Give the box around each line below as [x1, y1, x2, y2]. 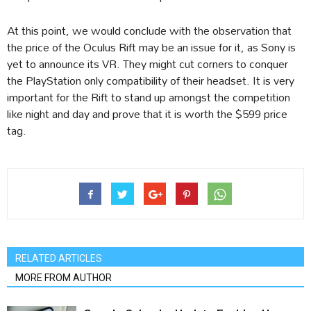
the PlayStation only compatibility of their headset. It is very [7, 69, 294, 92]
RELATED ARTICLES [15, 253, 102, 264]
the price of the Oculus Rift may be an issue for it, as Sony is [7, 35, 296, 59]
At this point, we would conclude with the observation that [7, 19, 292, 42]
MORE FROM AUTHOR [15, 272, 112, 284]
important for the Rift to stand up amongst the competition [7, 85, 290, 109]
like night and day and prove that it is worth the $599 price [7, 102, 287, 126]
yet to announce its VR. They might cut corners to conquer [7, 52, 288, 76]
